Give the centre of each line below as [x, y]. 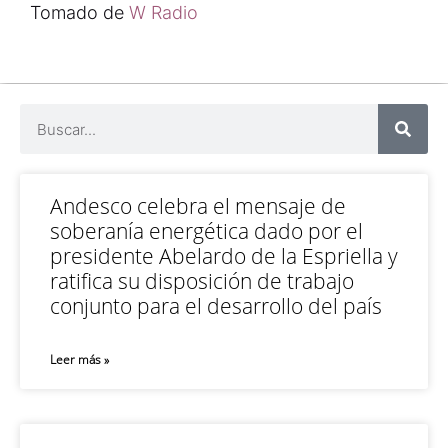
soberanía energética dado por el [206, 231]
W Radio [166, 12]
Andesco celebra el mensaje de [198, 206]
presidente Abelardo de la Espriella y [224, 256]
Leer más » [79, 359]
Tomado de [79, 12]
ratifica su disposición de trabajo [202, 281]
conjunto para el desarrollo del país [216, 306]
